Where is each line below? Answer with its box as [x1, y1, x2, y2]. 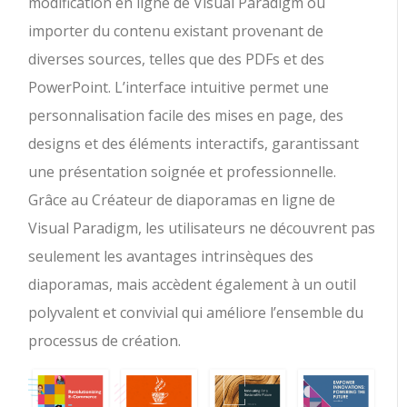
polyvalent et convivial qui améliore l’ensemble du [28, 302, 364, 323]
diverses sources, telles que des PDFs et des [28, 48, 325, 69]
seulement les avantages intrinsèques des [28, 245, 314, 266]
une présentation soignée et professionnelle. [28, 161, 337, 182]
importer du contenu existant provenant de [28, 20, 324, 41]
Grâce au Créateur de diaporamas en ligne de [28, 189, 336, 210]
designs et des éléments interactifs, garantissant [28, 133, 360, 154]
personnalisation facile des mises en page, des [28, 104, 344, 125]
